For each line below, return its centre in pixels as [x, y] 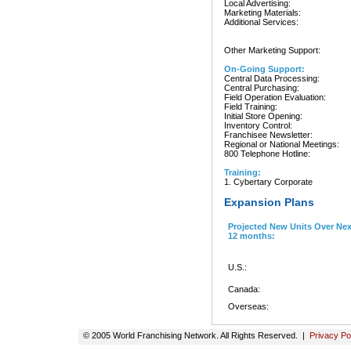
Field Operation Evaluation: [275, 97]
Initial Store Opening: [263, 116]
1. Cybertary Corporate [268, 182]
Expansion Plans [269, 202]
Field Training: [251, 107]
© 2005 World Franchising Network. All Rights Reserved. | [194, 335]
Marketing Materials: [262, 13]
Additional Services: [261, 22]
